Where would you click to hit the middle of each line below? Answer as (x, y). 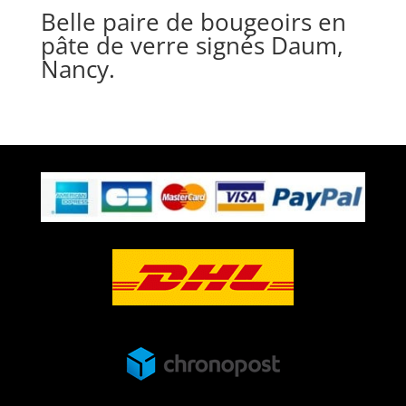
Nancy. (77, 68)
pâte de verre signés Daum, (192, 45)
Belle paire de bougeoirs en (193, 21)
